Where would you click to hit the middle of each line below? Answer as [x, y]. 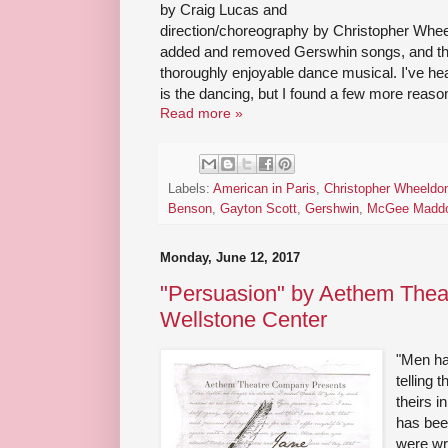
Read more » [201, 113]
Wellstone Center [243, 320]
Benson [190, 208]
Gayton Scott [258, 208]
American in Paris [264, 188]
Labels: [190, 188]
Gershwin [332, 208]
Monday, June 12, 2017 [230, 257]
